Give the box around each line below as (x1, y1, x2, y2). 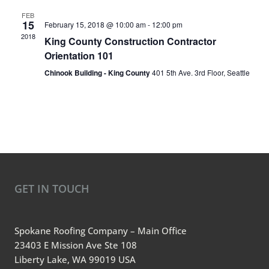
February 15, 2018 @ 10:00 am (44, 19, 146, 29)
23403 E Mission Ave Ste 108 (14, 239, 137, 251)
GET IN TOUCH (14, 181, 89, 196)
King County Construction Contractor (44, 34, 216, 48)
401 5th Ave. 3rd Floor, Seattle (151, 67, 250, 77)
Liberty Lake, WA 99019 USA (14, 253, 136, 265)
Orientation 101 (44, 49, 113, 62)
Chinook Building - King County (44, 67, 152, 78)
